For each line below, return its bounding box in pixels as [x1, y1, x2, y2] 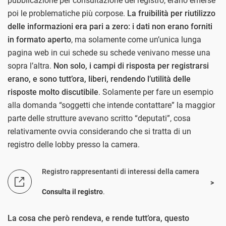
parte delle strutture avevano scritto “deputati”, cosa [8, 114, 191, 124]
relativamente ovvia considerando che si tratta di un [8, 127, 191, 137]
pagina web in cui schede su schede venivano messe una [8, 48, 210, 58]
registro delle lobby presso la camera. [8, 140, 140, 150]
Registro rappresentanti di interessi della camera [42, 167, 199, 176]
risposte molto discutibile [8, 87, 98, 97]
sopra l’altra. [8, 61, 53, 71]
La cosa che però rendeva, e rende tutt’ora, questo [8, 213, 189, 223]
